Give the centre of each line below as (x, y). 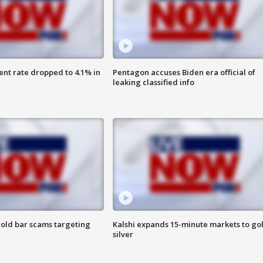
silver (123, 235)
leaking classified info (153, 82)
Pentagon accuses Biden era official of (184, 73)
